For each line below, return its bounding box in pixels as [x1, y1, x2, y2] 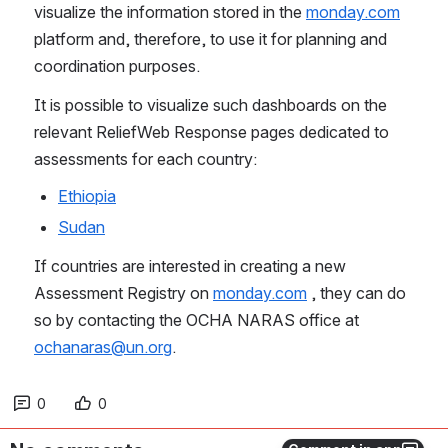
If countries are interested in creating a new [34, 256, 346, 277]
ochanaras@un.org [34, 337, 172, 358]
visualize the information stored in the [34, 2, 306, 23]
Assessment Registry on [34, 283, 213, 304]
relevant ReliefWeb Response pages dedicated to [34, 122, 389, 143]
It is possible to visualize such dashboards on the [34, 95, 387, 116]
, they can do [307, 283, 406, 304]
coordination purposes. [34, 56, 200, 77]
